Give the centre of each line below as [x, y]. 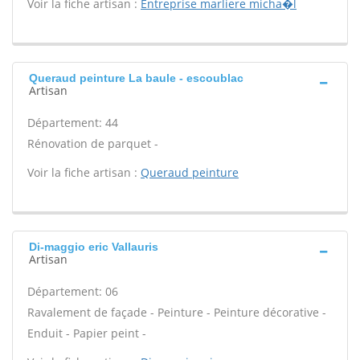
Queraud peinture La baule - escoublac [136, 78]
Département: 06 [73, 291]
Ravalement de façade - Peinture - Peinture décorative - [177, 312]
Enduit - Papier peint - [87, 333]
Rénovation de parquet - [93, 143]
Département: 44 [73, 123]
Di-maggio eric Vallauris [94, 247]
